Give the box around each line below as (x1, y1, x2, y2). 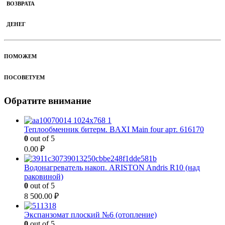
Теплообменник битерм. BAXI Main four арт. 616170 (24, 125, 204, 134)
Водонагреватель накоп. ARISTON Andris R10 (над (24, 163, 200, 172)
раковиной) (24, 172, 63, 181)
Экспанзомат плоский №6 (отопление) (24, 210, 157, 219)
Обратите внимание (4, 95, 91, 106)
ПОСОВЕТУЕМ (4, 74, 45, 81)
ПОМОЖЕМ (4, 53, 37, 60)
